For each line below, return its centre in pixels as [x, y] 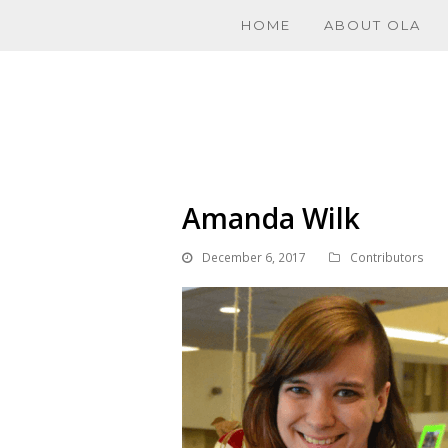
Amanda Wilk [271, 218]
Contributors [387, 257]
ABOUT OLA [373, 25]
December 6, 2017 [254, 257]
